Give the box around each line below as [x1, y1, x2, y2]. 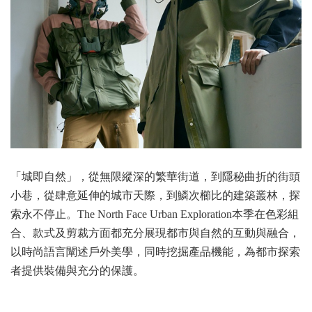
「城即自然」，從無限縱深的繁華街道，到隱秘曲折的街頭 [10, 170, 300, 182]
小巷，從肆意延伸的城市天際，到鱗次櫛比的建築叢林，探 [10, 189, 300, 201]
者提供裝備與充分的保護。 [10, 264, 144, 276]
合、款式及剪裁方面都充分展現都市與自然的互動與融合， [10, 226, 300, 239]
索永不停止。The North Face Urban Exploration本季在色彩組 [10, 208, 299, 220]
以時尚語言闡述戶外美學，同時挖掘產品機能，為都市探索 [10, 245, 300, 258]
